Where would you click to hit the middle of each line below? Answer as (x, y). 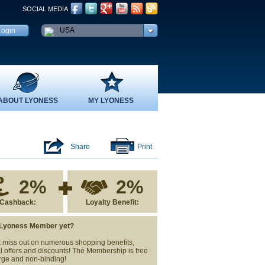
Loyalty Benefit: (112, 202)
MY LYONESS (111, 101)
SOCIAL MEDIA (45, 9)
